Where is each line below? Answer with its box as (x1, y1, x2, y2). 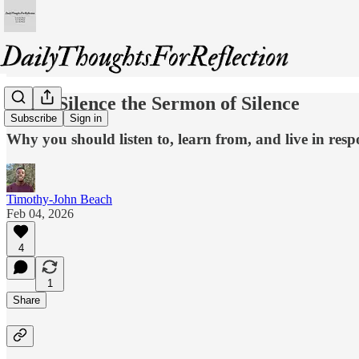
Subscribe (10, 112, 57, 125)
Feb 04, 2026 (6, 206, 74, 220)
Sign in (70, 112, 102, 125)
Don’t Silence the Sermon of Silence (6, 92, 300, 114)
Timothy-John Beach (6, 192, 112, 206)
